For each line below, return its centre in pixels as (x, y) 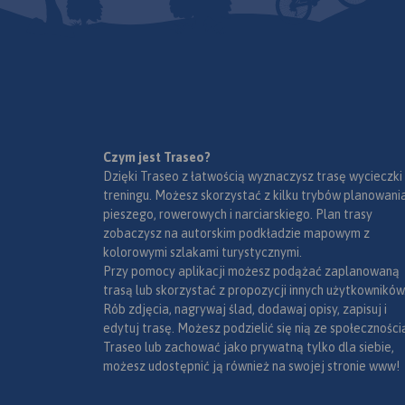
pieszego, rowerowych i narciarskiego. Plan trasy (238, 214)
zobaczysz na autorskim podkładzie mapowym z (236, 233)
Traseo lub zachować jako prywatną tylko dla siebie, (249, 347)
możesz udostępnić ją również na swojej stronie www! (251, 366)
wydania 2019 (341, 154)
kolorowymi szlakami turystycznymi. (202, 252)
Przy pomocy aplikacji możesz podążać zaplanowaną (251, 271)
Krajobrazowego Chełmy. (175, 21)
